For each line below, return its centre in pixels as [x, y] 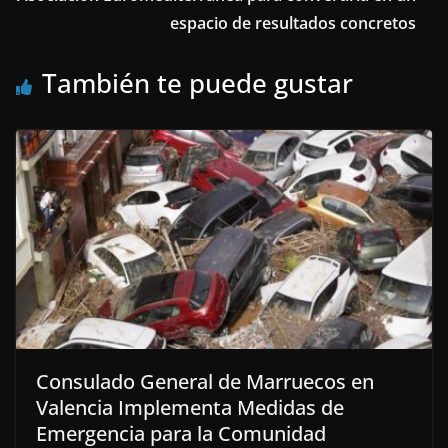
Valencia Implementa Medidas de [190, 407]
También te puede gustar [197, 83]
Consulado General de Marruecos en [205, 381]
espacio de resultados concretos [293, 23]
